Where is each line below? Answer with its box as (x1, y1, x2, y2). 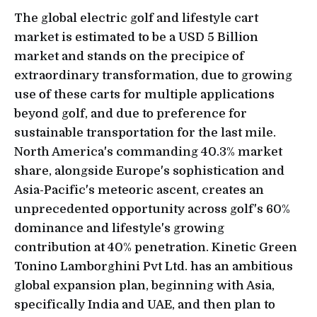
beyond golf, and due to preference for (14, 107, 247, 121)
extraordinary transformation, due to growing (14, 69, 292, 83)
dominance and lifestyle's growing (14, 221, 224, 236)
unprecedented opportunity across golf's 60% (14, 202, 290, 217)
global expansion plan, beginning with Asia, (14, 279, 275, 293)
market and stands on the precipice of (14, 50, 244, 64)
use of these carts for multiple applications (14, 88, 275, 102)
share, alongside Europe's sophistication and (14, 164, 284, 178)
